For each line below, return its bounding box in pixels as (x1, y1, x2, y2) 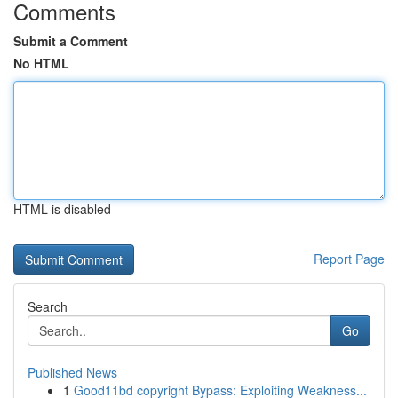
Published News (28, 363, 117, 381)
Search (28, 298, 68, 315)
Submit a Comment (13, 32, 128, 50)
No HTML (13, 54, 69, 72)
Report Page (314, 250, 385, 267)
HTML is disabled (13, 200, 111, 218)
